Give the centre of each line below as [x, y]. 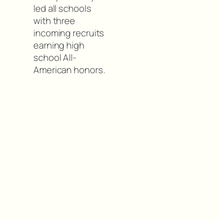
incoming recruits [69, 33]
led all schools [62, 9]
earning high [59, 45]
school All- [55, 58]
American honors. [69, 70]
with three [55, 21]
